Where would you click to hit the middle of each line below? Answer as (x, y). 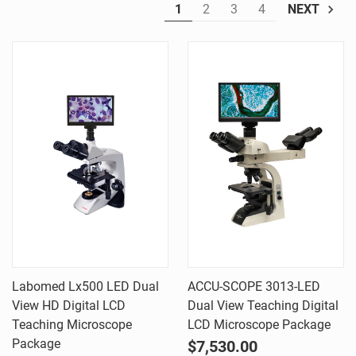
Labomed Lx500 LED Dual (85, 286)
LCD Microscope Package (259, 325)
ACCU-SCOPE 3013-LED (254, 286)
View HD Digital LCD (69, 306)
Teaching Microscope (72, 325)
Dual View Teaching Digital (263, 306)
